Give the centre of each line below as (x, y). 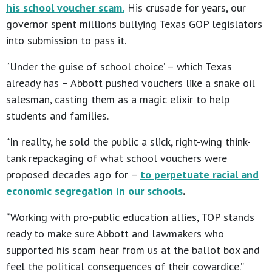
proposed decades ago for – (73, 175)
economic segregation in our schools (94, 191)
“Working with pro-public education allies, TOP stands (130, 217)
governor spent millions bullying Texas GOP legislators (134, 24)
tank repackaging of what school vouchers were (117, 158)
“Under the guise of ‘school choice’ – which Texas (119, 67)
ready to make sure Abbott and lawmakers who (115, 234)
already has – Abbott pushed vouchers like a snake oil (131, 83)
